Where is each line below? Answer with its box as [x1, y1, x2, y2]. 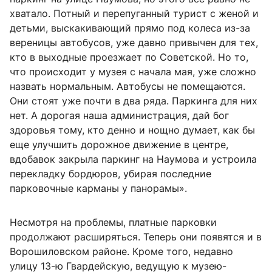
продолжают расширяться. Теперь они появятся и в [10, 231, 262, 243]
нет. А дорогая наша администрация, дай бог [10, 109, 229, 122]
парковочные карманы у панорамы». [10, 182, 187, 195]
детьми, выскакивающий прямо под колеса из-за [10, 22, 250, 35]
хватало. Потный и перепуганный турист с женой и [10, 7, 259, 20]
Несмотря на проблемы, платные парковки [10, 216, 217, 229]
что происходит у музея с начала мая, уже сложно [10, 66, 256, 78]
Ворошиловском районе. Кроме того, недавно [10, 245, 233, 258]
